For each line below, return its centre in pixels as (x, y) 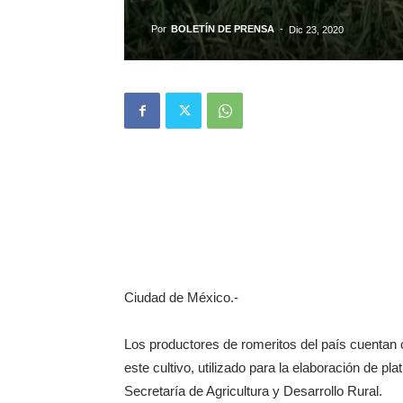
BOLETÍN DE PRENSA (223, 29)
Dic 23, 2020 (316, 30)
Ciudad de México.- (181, 297)
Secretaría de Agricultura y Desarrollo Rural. (253, 391)
